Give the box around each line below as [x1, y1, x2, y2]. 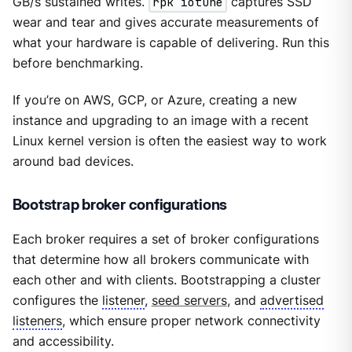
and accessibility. [12, 333, 114, 349]
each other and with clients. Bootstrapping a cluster [12, 272, 321, 288]
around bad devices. [12, 153, 134, 169]
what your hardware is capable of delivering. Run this [12, 35, 329, 51]
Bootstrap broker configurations [12, 195, 228, 214]
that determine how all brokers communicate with [12, 251, 309, 267]
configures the [12, 292, 102, 308]
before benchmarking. [12, 56, 143, 71]
